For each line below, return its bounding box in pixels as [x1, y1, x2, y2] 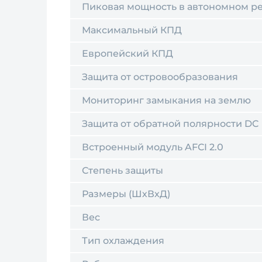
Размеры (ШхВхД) [82, 188, 170, 199]
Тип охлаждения [82, 235, 164, 246]
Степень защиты [82, 165, 163, 176]
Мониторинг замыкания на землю [82, 95, 251, 106]
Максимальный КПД [82, 25, 182, 36]
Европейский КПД [82, 48, 173, 59]
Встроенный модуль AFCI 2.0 [82, 142, 223, 153]
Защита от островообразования [82, 71, 238, 82]
